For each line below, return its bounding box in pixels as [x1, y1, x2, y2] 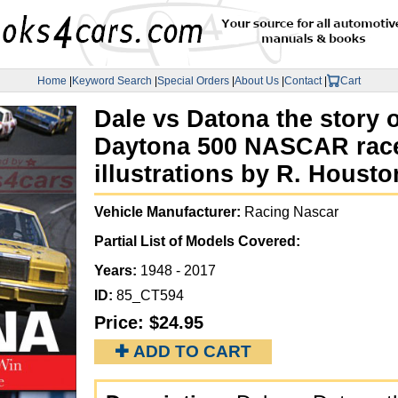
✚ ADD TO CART [115, 342, 251, 362]
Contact [284, 74, 322, 87]
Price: [94, 313, 149, 333]
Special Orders [157, 74, 229, 87]
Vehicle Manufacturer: [94, 204, 244, 220]
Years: [94, 263, 140, 279]
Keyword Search [72, 74, 152, 87]
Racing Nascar [244, 204, 338, 220]
